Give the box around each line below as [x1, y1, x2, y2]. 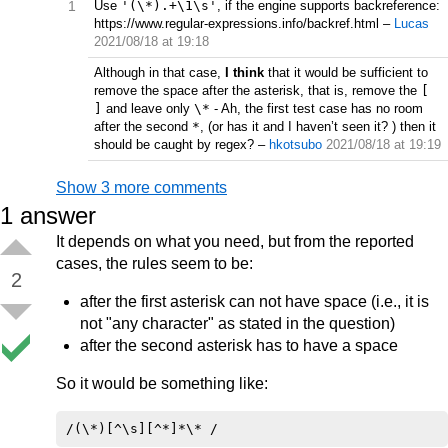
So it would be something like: [56, 375, 268, 392]
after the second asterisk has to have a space [80, 337, 398, 354]
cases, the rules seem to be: [56, 255, 253, 272]
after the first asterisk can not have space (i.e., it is [80, 293, 429, 310]
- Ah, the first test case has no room [210, 101, 423, 116]
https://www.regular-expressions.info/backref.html [94, 16, 379, 31]
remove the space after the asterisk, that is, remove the [94, 83, 421, 98]
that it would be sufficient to [264, 65, 428, 80]
